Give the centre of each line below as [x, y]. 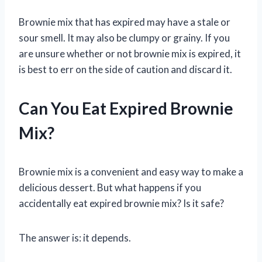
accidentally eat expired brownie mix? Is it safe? [121, 203]
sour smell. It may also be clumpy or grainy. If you [124, 37]
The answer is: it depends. [75, 237]
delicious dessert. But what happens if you [110, 187]
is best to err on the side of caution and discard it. [125, 69]
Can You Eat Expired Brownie [126, 108]
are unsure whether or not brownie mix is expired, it [130, 53]
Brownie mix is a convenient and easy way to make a [131, 171]
